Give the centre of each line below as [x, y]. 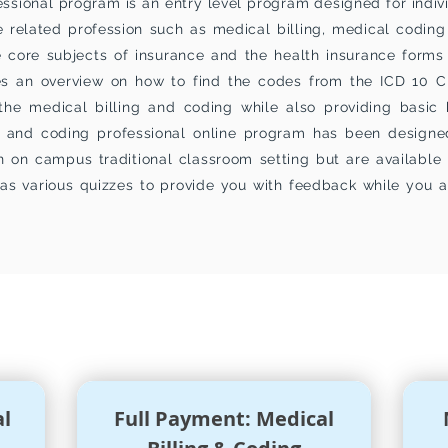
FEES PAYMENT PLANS [246, 317]
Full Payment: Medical [223, 418]
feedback [323, 185]
